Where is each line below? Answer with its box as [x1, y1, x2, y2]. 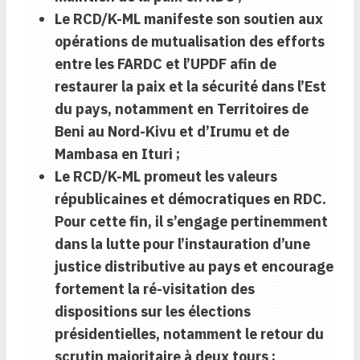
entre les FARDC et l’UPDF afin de [55, 55, 276, 74]
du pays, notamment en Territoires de [55, 100, 309, 119]
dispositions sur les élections [55, 302, 251, 321]
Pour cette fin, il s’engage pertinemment [55, 212, 328, 231]
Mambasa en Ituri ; [55, 145, 180, 164]
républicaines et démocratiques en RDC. [55, 190, 326, 209]
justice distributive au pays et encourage [55, 257, 333, 276]
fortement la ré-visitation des [55, 280, 255, 299]
